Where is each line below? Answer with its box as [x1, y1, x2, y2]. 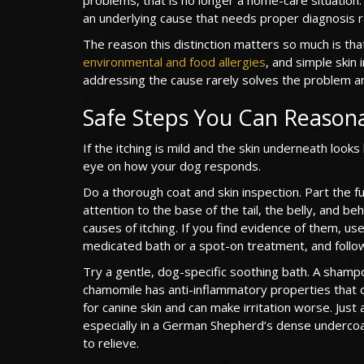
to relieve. [83, 334, 139, 351]
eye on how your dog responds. [83, 157, 261, 174]
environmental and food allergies [83, 53, 266, 70]
